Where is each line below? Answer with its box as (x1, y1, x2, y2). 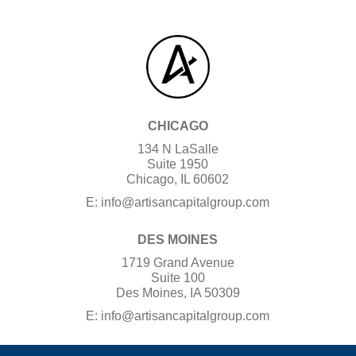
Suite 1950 (147, 157, 209, 171)
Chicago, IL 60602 (126, 172, 230, 186)
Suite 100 (150, 270, 205, 284)
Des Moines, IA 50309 (115, 285, 240, 300)
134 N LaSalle (137, 141, 219, 156)
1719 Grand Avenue (121, 255, 234, 269)
